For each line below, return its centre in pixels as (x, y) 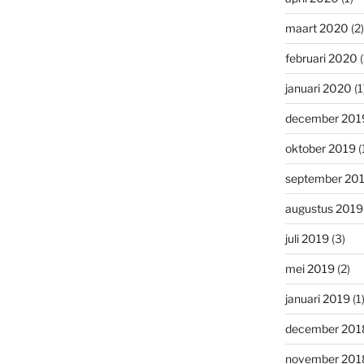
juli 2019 (307, 238)
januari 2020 (318, 88)
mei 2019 (310, 268)
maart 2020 (316, 28)
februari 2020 (321, 58)
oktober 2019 (320, 148)
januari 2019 (317, 298)
